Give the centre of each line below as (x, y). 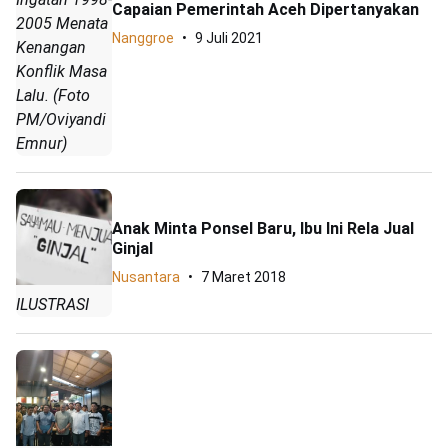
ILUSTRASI (52, 305)
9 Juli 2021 (229, 37)
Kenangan (51, 48)
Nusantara (146, 277)
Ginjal (132, 249)
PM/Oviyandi (61, 120)
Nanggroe (143, 37)
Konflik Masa (61, 72)
